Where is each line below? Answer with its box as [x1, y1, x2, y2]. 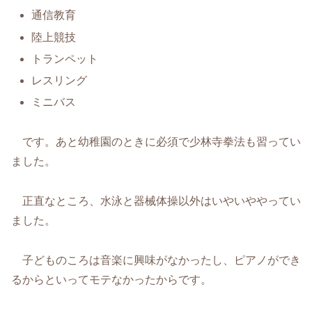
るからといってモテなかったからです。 [11, 273, 212, 286]
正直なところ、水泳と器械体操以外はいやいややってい [11, 194, 301, 207]
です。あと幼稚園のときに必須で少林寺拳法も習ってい [11, 135, 301, 148]
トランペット [31, 52, 99, 65]
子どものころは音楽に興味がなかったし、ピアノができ [11, 253, 301, 266]
